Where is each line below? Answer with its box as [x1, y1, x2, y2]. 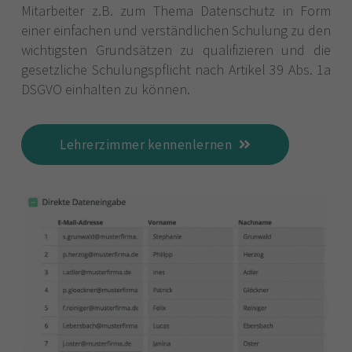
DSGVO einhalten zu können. [21, 79, 190, 98]
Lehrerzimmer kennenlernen [60, 136, 233, 154]
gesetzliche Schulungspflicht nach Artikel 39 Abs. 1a [21, 60, 331, 79]
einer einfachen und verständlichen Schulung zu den [21, 20, 331, 39]
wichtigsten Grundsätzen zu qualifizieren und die [21, 40, 331, 59]
